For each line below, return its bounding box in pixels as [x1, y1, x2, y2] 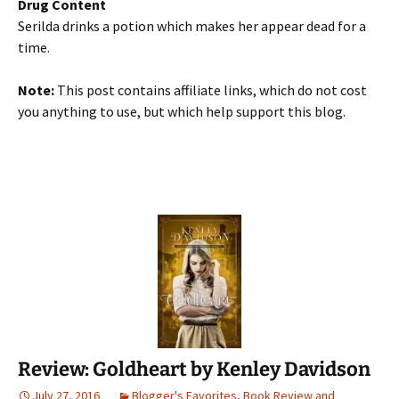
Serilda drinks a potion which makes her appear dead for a [18, 17, 366, 35]
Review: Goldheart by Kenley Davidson [18, 357, 370, 381]
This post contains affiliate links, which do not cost [54, 81, 367, 99]
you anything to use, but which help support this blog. [18, 102, 346, 120]
